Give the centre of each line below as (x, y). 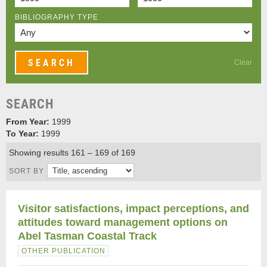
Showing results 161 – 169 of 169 (72, 153)
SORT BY (27, 171)
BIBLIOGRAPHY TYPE (57, 17)
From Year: (28, 122)
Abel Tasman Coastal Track (87, 236)
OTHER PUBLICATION (63, 251)
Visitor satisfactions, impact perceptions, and (133, 209)
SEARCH (30, 104)
